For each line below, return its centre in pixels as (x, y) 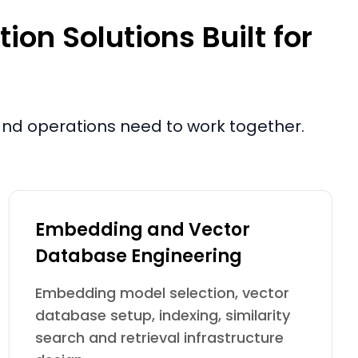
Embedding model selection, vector (162, 293)
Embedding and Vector (142, 230)
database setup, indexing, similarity (162, 315)
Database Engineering (138, 256)
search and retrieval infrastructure (159, 338)
